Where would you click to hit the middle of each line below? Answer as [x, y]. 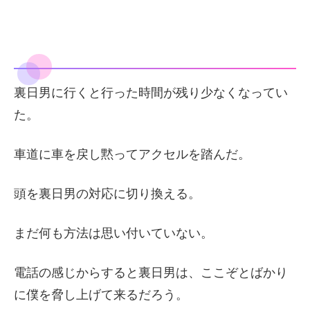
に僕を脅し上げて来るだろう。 [101, 295]
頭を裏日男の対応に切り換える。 [107, 193]
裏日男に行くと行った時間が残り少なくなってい [151, 92]
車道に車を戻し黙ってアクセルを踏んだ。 [132, 154]
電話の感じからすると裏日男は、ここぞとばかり [151, 273]
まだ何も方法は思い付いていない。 [113, 234]
